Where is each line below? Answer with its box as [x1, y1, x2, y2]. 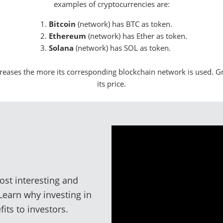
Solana [48, 42, 74, 53]
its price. [97, 78, 126, 89]
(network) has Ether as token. [86, 30, 187, 41]
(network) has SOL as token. [73, 42, 171, 53]
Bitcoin [48, 18, 76, 29]
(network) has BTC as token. [75, 18, 172, 29]
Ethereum [48, 30, 86, 41]
